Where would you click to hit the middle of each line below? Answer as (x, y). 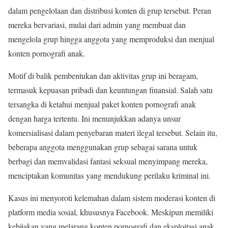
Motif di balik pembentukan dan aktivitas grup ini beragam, (103, 76)
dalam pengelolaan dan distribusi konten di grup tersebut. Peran (110, 11)
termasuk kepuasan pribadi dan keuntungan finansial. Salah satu (110, 90)
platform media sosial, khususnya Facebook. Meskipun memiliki (111, 212)
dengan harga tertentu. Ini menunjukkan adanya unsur (94, 119)
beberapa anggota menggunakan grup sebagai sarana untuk (103, 147)
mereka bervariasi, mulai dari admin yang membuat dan (97, 25)
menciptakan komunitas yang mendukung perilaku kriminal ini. (109, 176)
